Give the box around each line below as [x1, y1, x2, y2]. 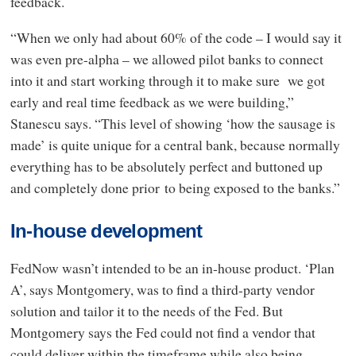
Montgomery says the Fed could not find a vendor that [10, 323, 315, 342]
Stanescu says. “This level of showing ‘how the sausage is [10, 114, 335, 133]
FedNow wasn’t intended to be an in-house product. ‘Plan [10, 258, 335, 278]
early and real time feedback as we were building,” [10, 92, 294, 112]
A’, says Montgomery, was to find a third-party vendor [10, 280, 315, 300]
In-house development [10, 218, 203, 246]
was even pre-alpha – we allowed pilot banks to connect [10, 49, 323, 69]
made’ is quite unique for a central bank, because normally [10, 135, 340, 155]
